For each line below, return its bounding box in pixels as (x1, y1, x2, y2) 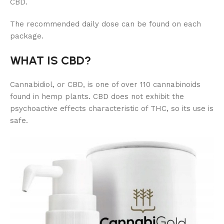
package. (10, 31, 43, 40)
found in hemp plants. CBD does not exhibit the (10, 91, 184, 101)
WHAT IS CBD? (10, 52, 91, 67)
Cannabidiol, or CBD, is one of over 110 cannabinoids (10, 79, 200, 89)
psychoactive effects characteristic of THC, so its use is (10, 103, 213, 113)
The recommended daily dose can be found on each (10, 19, 201, 28)
